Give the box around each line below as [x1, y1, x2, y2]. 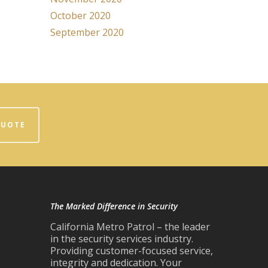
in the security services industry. [50, 232, 194, 245]
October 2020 [50, 9, 111, 22]
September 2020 [50, 26, 124, 39]
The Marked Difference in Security [50, 200, 178, 212]
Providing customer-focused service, [50, 244, 214, 257]
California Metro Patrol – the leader [50, 220, 211, 233]
